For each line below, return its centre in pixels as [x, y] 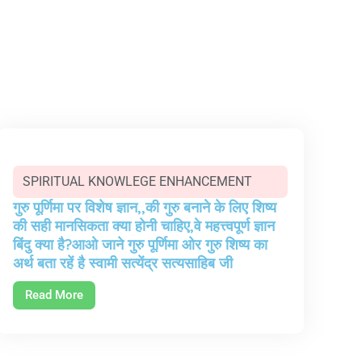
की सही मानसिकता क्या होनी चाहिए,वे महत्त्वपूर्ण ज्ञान [144, 226]
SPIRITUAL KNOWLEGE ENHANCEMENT [137, 181]
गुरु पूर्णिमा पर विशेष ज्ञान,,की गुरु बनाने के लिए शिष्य [145, 207]
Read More [54, 295]
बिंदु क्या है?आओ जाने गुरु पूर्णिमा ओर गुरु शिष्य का [140, 244]
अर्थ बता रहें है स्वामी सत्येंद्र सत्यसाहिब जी [123, 263]
